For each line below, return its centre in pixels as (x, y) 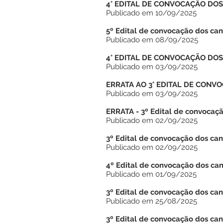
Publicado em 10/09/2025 (151, 13)
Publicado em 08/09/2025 (152, 40)
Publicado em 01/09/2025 (151, 174)
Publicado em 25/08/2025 (152, 201)
